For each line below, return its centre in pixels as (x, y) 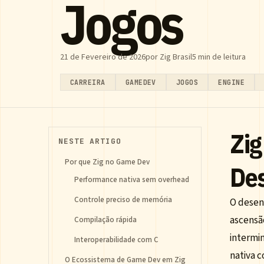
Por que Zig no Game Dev (107, 162)
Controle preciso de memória (123, 200)
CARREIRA (88, 82)
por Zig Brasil (169, 57)
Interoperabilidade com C (116, 240)
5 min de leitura (219, 57)
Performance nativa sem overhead (132, 180)
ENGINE (231, 82)
